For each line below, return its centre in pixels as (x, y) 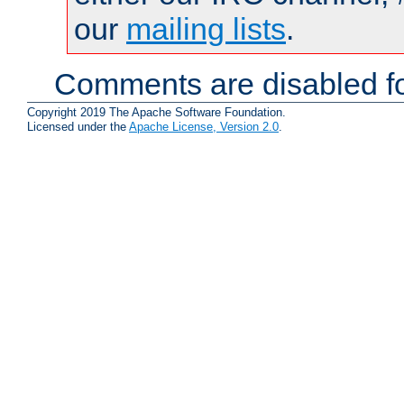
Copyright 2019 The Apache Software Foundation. (156, 113)
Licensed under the (78, 127)
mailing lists (206, 29)
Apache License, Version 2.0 (204, 127)
